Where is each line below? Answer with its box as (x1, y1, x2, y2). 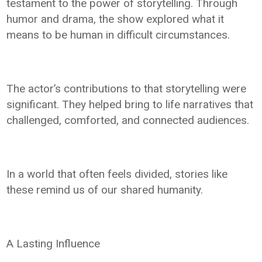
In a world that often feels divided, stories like (6, 167, 228, 181)
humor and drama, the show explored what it (6, 12, 225, 26)
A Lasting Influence (6, 237, 101, 251)
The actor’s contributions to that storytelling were (6, 82, 247, 96)
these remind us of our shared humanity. (6, 183, 204, 197)
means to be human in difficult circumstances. (6, 28, 230, 42)
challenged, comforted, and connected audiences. (6, 113, 250, 127)
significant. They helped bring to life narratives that (6, 98, 254, 112)
